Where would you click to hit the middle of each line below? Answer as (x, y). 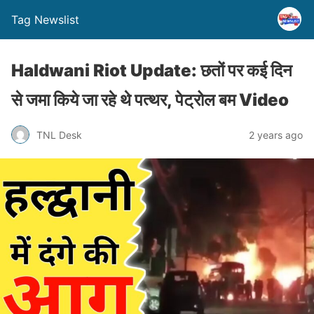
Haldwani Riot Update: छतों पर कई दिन (152, 70)
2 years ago (276, 135)
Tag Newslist (45, 20)
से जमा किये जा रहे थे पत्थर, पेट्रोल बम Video (150, 100)
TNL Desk (59, 135)
